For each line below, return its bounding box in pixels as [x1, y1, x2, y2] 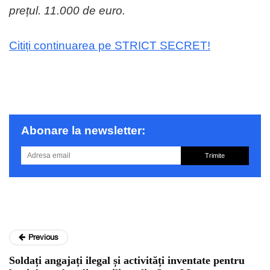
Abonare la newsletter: [21, 124, 145, 137]
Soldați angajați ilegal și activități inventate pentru [9, 254, 245, 267]
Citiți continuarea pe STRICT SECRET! [9, 39, 210, 52]
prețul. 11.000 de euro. [9, 4, 125, 17]
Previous [28, 233, 58, 242]
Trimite [204, 152, 225, 160]
